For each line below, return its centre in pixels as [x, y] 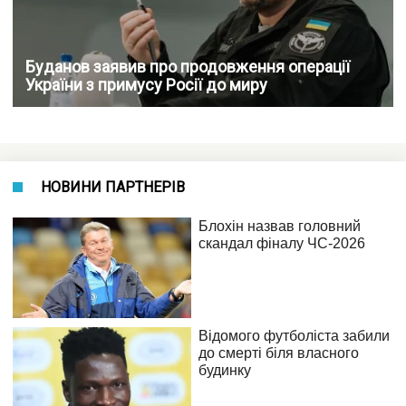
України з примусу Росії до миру [146, 84]
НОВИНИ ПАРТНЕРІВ [113, 187]
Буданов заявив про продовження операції [188, 66]
